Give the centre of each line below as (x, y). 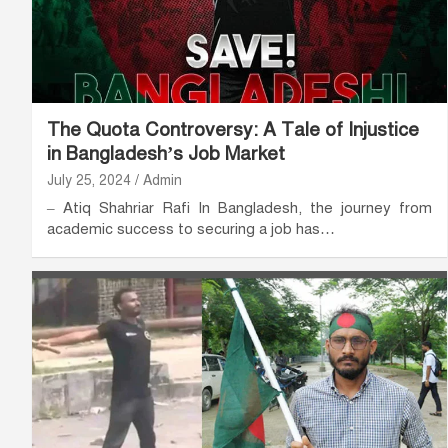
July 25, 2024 (89, 180)
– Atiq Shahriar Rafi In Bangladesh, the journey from (239, 207)
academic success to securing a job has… (191, 228)
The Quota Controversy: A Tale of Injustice (233, 129)
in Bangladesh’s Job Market (166, 153)
